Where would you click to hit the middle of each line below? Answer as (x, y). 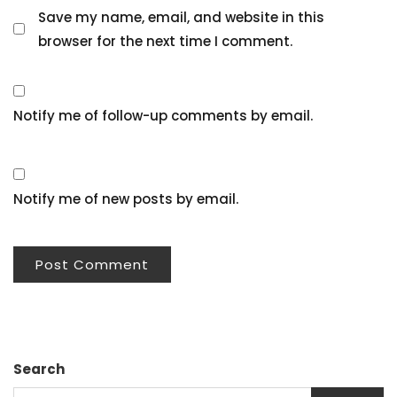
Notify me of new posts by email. (126, 198)
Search (39, 369)
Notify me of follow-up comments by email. (163, 115)
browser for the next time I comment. (165, 41)
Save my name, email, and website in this (181, 17)
